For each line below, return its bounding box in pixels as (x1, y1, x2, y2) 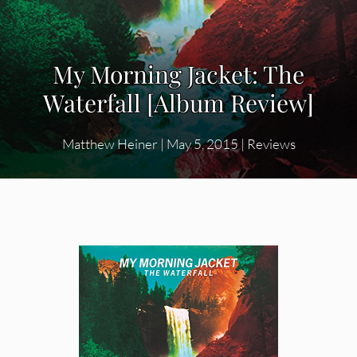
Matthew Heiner (61, 135, 158, 153)
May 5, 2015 (166, 135, 238, 153)
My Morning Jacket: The (53, 58, 304, 91)
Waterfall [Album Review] (43, 87, 314, 120)
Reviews (246, 135, 296, 153)
